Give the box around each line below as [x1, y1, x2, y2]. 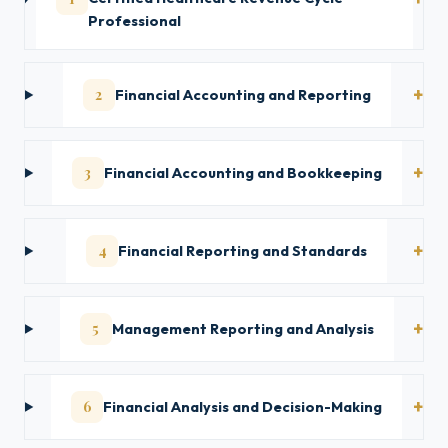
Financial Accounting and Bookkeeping [103, 163, 382, 182]
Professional [87, 12, 181, 30]
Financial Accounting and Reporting [114, 85, 371, 104]
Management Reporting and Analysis [111, 319, 374, 338]
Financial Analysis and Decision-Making [103, 397, 383, 416]
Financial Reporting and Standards [118, 241, 368, 260]
